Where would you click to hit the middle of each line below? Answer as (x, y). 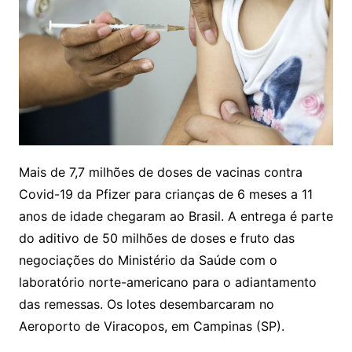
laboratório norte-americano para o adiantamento (167, 282)
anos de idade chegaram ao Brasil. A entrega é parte (176, 216)
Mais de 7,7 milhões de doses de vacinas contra (160, 172)
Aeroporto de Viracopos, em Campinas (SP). (151, 326)
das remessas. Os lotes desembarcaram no (146, 304)
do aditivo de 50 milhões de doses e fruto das (156, 238)
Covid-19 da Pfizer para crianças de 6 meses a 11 (165, 194)
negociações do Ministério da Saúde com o (148, 260)
